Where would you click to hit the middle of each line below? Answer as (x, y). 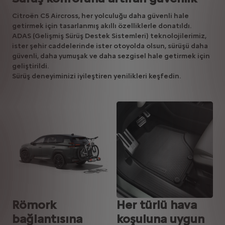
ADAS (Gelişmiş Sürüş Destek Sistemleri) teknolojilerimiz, (109, 36)
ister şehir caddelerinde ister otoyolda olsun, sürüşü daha (110, 46)
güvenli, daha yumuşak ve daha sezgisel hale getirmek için (111, 56)
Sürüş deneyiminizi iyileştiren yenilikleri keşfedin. (96, 76)
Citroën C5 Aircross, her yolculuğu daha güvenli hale (100, 16)
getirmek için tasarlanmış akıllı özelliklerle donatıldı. (102, 26)
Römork (34, 205)
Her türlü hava (157, 205)
